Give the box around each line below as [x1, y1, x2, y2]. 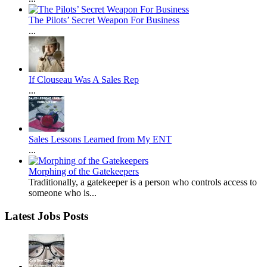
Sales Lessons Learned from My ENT [29, 134, 172, 145]
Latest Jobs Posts [5, 210, 88, 223]
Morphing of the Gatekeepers [29, 166, 139, 177]
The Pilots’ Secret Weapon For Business [29, 15, 179, 26]
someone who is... [29, 188, 97, 198]
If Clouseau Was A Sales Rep [29, 74, 139, 85]
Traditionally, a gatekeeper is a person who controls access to [29, 177, 257, 188]
